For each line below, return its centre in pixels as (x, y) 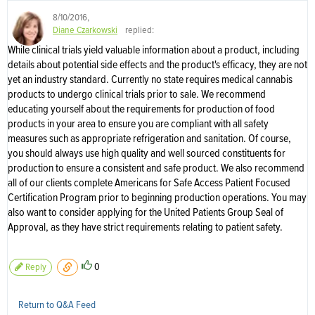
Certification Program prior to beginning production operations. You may (157, 198)
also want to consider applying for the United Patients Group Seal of (146, 213)
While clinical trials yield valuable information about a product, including (154, 51)
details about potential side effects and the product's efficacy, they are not (157, 65)
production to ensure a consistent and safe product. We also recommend (156, 169)
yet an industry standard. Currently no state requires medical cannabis (150, 80)
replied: (139, 30)
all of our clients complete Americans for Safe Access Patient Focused (149, 184)
